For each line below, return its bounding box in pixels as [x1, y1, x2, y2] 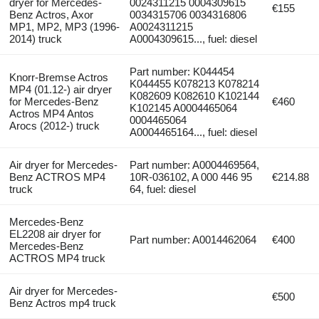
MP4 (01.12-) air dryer [9, 83, 112, 95]
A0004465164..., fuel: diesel [130, 125, 258, 138]
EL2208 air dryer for [9, 227, 101, 240]
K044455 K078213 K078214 [130, 77, 260, 90]
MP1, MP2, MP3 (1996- [9, 20, 120, 33]
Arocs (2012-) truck [9, 119, 100, 132]
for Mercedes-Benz [9, 95, 99, 108]
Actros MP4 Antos [9, 107, 94, 120]
